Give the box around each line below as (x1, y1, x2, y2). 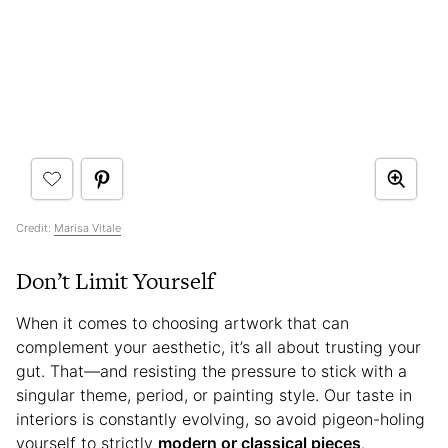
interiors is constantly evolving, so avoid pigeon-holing (16, 408, 425, 429)
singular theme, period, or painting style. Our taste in (16, 384, 412, 405)
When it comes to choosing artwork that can (16, 312, 349, 333)
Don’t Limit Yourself (16, 264, 214, 297)
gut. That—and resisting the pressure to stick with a (16, 360, 407, 381)
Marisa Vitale (54, 220, 121, 235)
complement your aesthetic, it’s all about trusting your (16, 336, 421, 357)
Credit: (16, 220, 54, 235)
